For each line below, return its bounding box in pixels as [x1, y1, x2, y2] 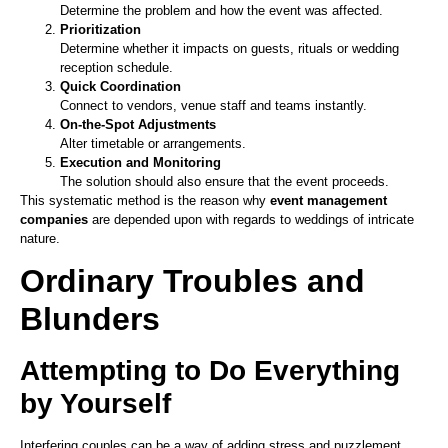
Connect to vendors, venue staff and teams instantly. [60, 97, 367, 113]
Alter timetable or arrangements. [60, 135, 246, 151]
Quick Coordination [60, 78, 181, 94]
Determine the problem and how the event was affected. [60, 2, 383, 18]
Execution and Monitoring [60, 154, 221, 170]
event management [270, 192, 387, 208]
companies [20, 211, 88, 227]
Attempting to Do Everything [20, 354, 400, 386]
